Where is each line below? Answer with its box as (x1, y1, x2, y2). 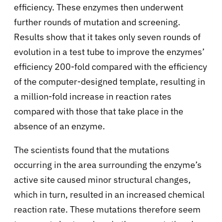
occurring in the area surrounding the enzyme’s (14, 159, 202, 170)
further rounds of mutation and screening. (14, 16, 180, 28)
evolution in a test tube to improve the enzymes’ (14, 46, 205, 57)
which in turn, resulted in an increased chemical (14, 188, 205, 200)
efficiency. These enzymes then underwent (14, 1, 183, 13)
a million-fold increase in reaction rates (14, 90, 171, 102)
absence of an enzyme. (14, 120, 105, 132)
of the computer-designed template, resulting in (14, 75, 205, 87)
